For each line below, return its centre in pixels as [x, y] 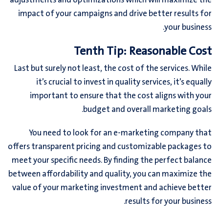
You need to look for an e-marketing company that [120, 133]
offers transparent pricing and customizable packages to [110, 147]
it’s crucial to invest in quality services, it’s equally [124, 83]
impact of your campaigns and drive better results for [115, 14]
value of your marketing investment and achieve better [112, 188]
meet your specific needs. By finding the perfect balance [112, 161]
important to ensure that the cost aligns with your [121, 96]
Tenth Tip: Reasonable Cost [143, 52]
